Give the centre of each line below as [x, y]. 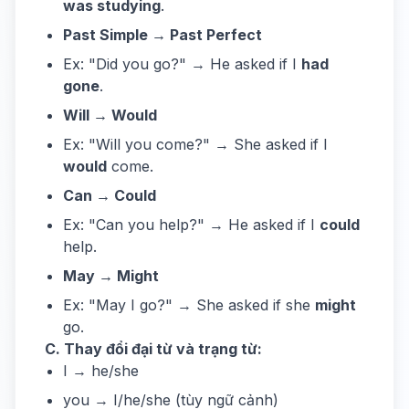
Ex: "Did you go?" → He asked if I [182, 64]
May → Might [111, 276]
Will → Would [110, 115]
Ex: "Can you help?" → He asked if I [191, 225]
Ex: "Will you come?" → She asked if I [195, 144]
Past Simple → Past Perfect [163, 35]
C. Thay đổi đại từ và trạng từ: [153, 349]
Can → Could [110, 195]
